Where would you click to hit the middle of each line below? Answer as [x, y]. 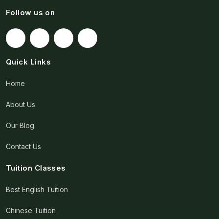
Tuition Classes [36, 168]
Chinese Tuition [31, 211]
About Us [21, 105]
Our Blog [20, 126]
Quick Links [28, 62]
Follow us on [31, 13]
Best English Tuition [37, 190]
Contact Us [23, 147]
